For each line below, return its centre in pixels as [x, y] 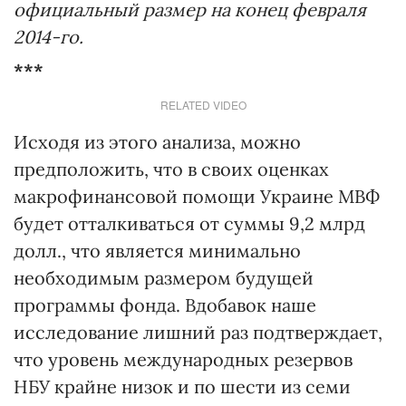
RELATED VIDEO [203, 105]
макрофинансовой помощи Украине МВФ [197, 197]
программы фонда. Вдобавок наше [165, 305]
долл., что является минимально [157, 251]
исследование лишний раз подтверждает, [198, 333]
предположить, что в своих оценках [171, 169]
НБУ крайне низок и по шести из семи [182, 387]
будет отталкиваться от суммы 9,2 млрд [189, 224]
